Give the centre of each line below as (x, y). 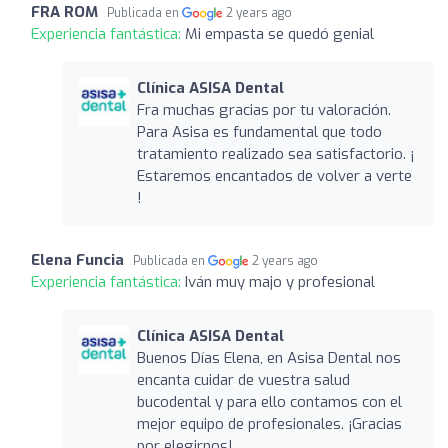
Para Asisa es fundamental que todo (259, 131)
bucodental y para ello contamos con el (269, 401)
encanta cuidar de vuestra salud (243, 379)
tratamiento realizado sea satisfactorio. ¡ (275, 153)
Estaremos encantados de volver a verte (274, 175)
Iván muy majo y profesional (280, 281)
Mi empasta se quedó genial (279, 33)
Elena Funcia (77, 259)
